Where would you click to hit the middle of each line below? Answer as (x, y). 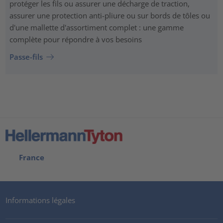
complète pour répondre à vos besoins (75, 39)
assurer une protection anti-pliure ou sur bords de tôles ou (110, 15)
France (30, 157)
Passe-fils (26, 57)
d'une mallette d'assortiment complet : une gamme (96, 27)
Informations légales (41, 200)
